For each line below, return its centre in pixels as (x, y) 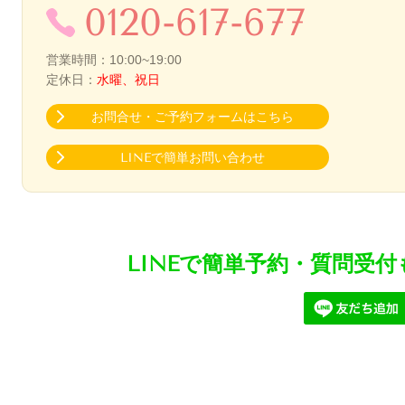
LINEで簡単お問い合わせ (192, 158)
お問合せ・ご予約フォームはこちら (192, 118)
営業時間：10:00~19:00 (114, 59)
